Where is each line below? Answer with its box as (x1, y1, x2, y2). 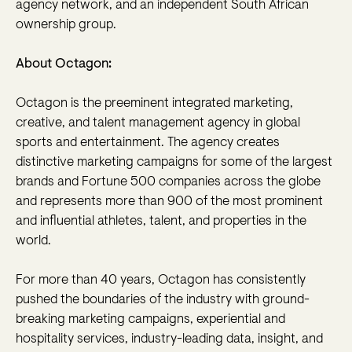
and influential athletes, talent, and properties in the (16, 214, 306, 229)
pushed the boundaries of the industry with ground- (16, 293, 310, 307)
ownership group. (16, 18, 116, 32)
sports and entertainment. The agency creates (16, 136, 280, 150)
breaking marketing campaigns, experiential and (16, 313, 285, 327)
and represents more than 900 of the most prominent (16, 195, 323, 209)
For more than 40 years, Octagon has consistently (16, 273, 306, 288)
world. (16, 234, 51, 248)
